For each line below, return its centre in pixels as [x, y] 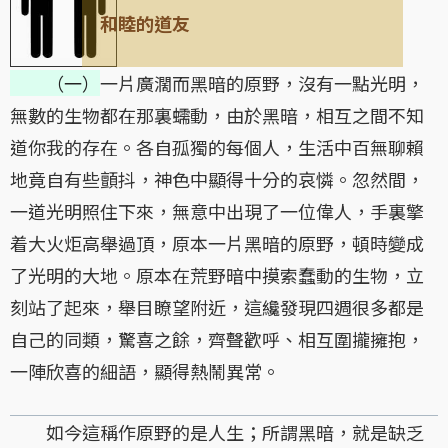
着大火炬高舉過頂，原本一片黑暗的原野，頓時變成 [217, 242]
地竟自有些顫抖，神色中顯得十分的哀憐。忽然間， [217, 178]
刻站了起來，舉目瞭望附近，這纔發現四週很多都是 [217, 306]
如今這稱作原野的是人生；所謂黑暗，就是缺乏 [217, 431]
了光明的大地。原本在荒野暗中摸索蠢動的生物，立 [217, 274]
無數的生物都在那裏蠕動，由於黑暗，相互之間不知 [217, 114]
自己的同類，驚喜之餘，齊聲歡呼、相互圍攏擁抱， [217, 338]
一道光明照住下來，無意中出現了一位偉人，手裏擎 [217, 210]
